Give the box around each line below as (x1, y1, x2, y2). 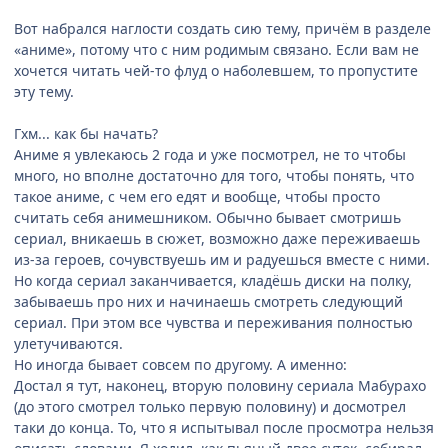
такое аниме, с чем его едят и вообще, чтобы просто (14, 186, 380, 206)
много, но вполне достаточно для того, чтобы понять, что (14, 165, 414, 185)
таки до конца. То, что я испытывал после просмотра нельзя (14, 417, 434, 437)
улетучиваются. (14, 333, 123, 353)
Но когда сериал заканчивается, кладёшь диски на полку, (14, 270, 412, 290)
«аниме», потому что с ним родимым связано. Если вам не (14, 39, 419, 59)
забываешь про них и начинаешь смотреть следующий (14, 291, 403, 311)
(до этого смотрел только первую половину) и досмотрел (14, 396, 406, 416)
